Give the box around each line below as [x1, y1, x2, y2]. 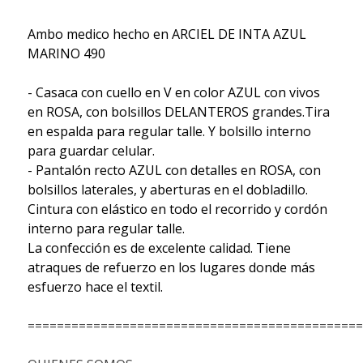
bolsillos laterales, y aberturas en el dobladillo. [27, 180, 308, 199]
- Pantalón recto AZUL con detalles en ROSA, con [27, 160, 321, 179]
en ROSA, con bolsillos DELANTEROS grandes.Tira [27, 102, 330, 121]
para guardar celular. [27, 141, 158, 160]
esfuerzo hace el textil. [27, 277, 166, 296]
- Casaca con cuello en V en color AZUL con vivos [27, 83, 320, 101]
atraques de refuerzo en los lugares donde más [27, 258, 315, 276]
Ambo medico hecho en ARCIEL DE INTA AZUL [27, 24, 306, 43]
